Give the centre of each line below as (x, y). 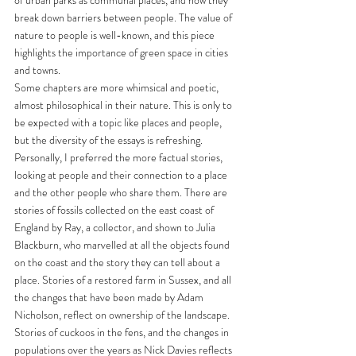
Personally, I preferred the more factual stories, (120, 157)
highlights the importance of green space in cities (122, 52)
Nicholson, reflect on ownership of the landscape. (123, 314)
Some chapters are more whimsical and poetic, (118, 87)
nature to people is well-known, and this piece (116, 35)
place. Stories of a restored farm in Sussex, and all (124, 279)
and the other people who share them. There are (122, 192)
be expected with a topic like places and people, (119, 122)
